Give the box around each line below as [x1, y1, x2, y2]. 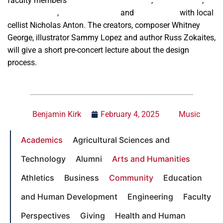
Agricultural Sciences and [73, 134, 170, 145]
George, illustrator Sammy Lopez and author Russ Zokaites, [7, 32, 216, 42]
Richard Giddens [61, 7, 118, 17]
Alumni [76, 153, 102, 164]
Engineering [127, 191, 173, 202]
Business [64, 172, 99, 183]
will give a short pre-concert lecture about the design [7, 45, 189, 55]
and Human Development [21, 191, 117, 202]
